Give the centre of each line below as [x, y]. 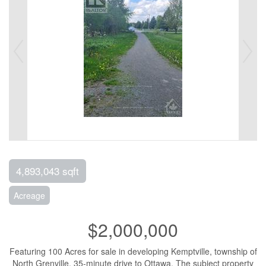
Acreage [29, 195]
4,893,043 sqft [47, 171]
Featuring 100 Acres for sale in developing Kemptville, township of [133, 251]
